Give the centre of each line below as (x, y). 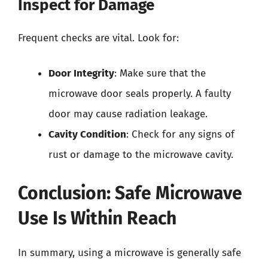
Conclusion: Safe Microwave (130, 193)
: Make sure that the (160, 73)
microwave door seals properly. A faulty (140, 94)
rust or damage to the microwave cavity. (141, 155)
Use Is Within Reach (97, 218)
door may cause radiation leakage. (128, 114)
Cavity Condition (87, 134)
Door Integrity (81, 73)
